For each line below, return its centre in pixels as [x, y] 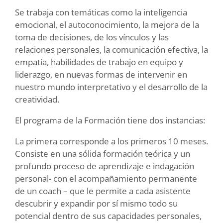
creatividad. [37, 99]
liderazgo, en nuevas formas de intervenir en [101, 74]
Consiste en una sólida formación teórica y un [103, 153]
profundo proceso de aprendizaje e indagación [105, 166]
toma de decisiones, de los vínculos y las [92, 37]
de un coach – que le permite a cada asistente [103, 191]
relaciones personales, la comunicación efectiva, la [111, 49]
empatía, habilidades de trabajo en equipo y [99, 62]
